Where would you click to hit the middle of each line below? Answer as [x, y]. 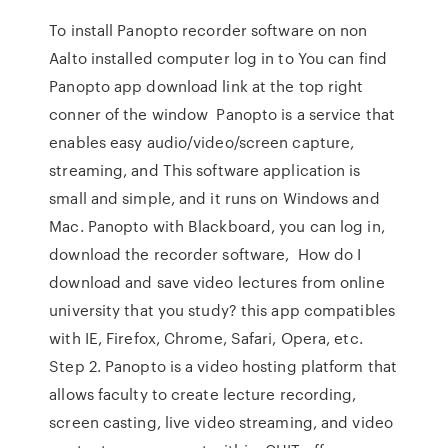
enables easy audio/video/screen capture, [202, 142]
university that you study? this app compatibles [222, 310]
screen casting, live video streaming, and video [221, 422]
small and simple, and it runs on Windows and [214, 198]
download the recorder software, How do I [205, 254]
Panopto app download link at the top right [206, 86]
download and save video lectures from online [217, 282]
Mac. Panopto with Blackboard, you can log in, [217, 226]
